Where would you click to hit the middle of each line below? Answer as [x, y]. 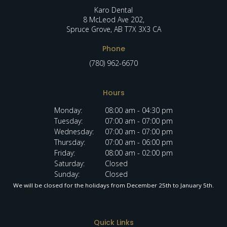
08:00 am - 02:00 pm [139, 153]
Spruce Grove [88, 29]
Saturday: [69, 163]
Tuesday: [68, 121]
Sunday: [67, 174]
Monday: [68, 110]
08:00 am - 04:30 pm [139, 110]
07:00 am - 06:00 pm [139, 142]
